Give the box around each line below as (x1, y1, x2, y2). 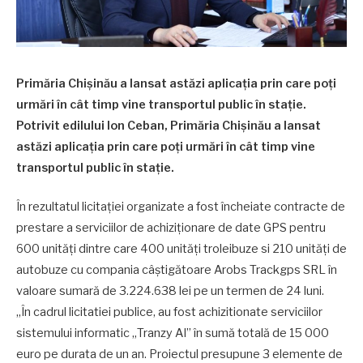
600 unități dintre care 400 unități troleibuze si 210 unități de (16, 241, 347, 257)
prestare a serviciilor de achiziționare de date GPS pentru (16, 220, 326, 236)
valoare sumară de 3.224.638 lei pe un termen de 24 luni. (16, 284, 324, 299)
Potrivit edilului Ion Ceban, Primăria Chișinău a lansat (16, 118, 321, 133)
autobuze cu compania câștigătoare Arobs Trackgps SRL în (16, 263, 337, 278)
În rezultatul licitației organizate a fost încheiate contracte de (16, 199, 345, 215)
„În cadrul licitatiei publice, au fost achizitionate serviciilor (16, 305, 322, 320)
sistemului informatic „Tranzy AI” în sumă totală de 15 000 (16, 326, 329, 341)
